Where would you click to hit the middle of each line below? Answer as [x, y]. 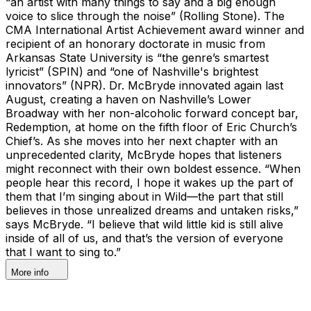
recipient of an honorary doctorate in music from [135, 43]
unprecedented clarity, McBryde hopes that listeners [144, 154]
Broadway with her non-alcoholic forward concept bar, [152, 113]
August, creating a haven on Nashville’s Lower [128, 99]
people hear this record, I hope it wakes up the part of [150, 182]
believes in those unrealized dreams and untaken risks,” [152, 210]
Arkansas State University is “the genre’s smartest [137, 57]
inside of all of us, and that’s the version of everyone [144, 238]
